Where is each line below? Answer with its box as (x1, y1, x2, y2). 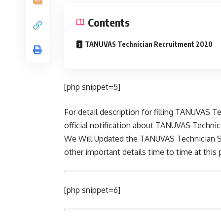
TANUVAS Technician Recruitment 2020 (85, 40, 213, 48)
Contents (88, 15, 130, 29)
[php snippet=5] (64, 82, 120, 92)
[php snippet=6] (64, 185, 120, 195)
